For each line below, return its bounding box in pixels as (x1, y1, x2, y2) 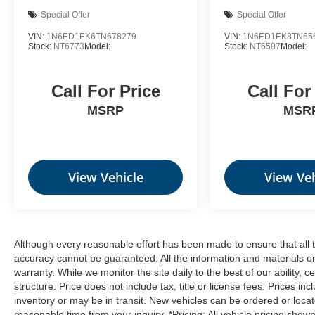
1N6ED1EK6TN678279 (46, 31, 136, 41)
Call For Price (51, 82, 160, 101)
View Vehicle (67, 169, 143, 186)
